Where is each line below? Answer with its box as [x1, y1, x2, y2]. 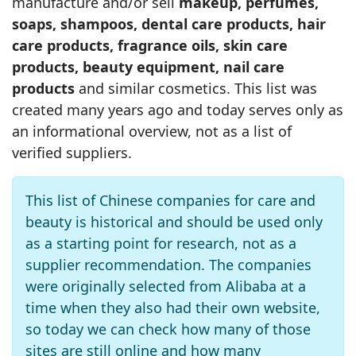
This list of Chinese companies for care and [25, 191, 315, 210]
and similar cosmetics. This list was [75, 79, 317, 98]
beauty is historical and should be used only [25, 212, 323, 231]
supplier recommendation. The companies [25, 255, 311, 274]
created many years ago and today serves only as [12, 100, 343, 119]
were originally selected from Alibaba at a [25, 277, 306, 296]
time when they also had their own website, [25, 298, 320, 317]
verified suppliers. [12, 143, 132, 162]
